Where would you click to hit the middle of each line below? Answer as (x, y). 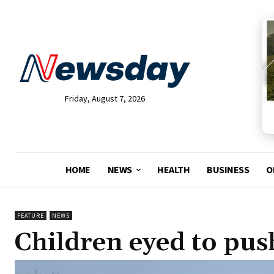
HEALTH (174, 170)
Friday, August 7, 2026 (105, 99)
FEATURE (31, 216)
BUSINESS (228, 170)
